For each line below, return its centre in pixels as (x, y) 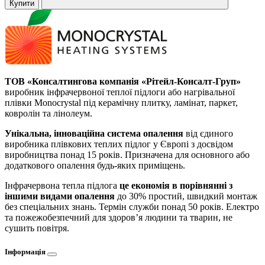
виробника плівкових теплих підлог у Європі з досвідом (119, 144)
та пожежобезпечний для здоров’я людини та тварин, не (119, 218)
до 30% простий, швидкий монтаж (186, 196)
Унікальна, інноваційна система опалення (94, 134)
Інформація (26, 251)
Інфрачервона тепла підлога (62, 186)
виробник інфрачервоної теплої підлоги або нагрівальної (120, 92)
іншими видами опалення (60, 196)
